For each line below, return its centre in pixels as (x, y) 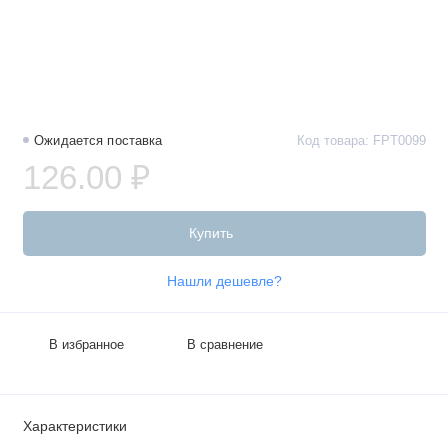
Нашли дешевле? (224, 281)
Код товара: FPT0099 (361, 141)
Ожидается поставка (98, 141)
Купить (210, 232)
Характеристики (74, 425)
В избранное (86, 344)
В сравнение (225, 344)
